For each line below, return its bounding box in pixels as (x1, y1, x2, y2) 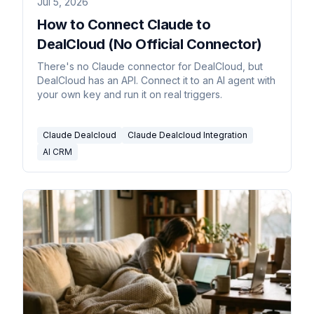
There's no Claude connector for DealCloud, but (37, 60, 263, 72)
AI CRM (43, 146, 72, 157)
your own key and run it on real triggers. (37, 88, 222, 100)
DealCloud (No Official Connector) (37, 35, 262, 53)
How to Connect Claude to (37, 15, 210, 33)
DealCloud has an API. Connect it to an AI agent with (37, 74, 275, 86)
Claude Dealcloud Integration (128, 129, 247, 140)
